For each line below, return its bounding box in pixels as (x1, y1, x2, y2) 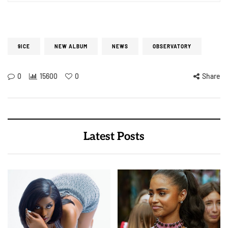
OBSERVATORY (153, 43, 191, 49)
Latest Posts (83, 130, 145, 143)
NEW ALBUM (54, 43, 88, 49)
